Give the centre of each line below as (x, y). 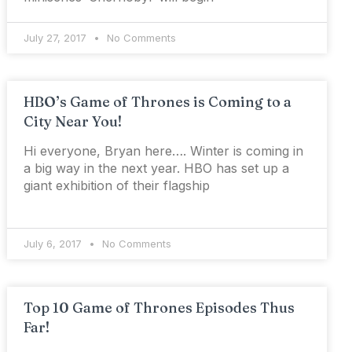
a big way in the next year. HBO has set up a (157, 169)
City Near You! (73, 122)
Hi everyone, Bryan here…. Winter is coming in (164, 151)
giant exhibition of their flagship (117, 186)
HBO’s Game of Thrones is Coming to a (158, 102)
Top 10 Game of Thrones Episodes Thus (159, 308)
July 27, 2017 (57, 38)
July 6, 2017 (55, 244)
